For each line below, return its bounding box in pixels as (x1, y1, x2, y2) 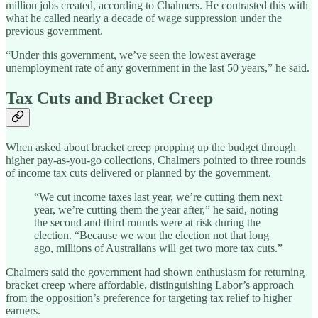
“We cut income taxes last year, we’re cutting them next (34, 190, 282, 203)
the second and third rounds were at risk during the (34, 216, 261, 229)
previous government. (6, 25, 103, 38)
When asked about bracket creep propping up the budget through (6, 141, 296, 153)
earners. (6, 304, 40, 317)
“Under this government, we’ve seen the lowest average (6, 49, 256, 62)
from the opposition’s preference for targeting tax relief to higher (6, 291, 292, 304)
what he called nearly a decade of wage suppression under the (6, 12, 282, 25)
